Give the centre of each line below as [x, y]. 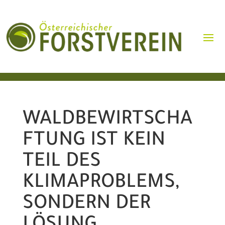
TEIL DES [62, 163]
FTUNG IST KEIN [94, 142]
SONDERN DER [86, 205]
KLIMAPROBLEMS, [101, 184]
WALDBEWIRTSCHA [107, 121]
